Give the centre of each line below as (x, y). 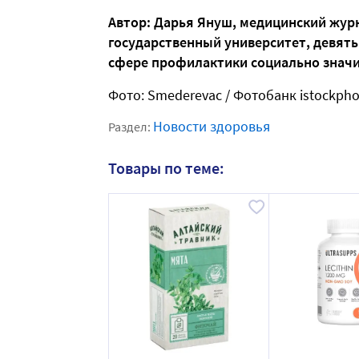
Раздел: (131, 127)
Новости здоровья (212, 127)
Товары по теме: (166, 168)
